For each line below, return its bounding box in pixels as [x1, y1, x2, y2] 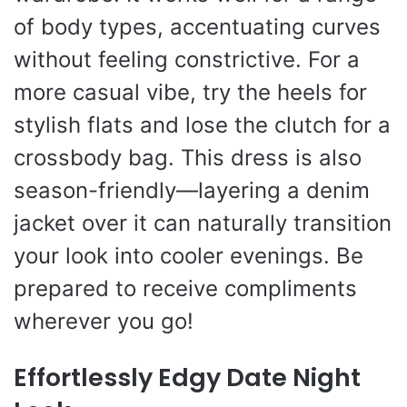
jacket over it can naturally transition [14, 210, 392, 236]
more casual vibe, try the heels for [14, 79, 367, 105]
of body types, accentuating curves [14, 14, 381, 40]
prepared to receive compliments [14, 275, 357, 302]
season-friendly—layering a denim [14, 177, 370, 203]
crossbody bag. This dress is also [14, 144, 362, 171]
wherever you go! [14, 308, 194, 334]
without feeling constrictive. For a [14, 46, 360, 73]
